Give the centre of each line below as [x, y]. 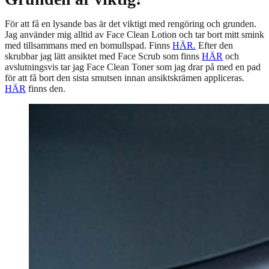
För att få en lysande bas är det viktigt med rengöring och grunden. [131, 24]
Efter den [214, 46]
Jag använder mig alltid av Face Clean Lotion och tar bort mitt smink [134, 35]
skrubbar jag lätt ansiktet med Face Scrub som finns [103, 56]
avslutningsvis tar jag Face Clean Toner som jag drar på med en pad [133, 67]
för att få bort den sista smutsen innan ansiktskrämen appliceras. [125, 78]
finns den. [47, 89]
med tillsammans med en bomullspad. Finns [89, 46]
